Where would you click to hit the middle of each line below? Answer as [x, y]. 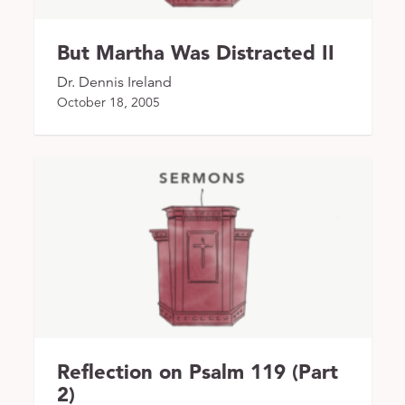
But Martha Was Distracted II [195, 52]
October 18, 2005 [108, 102]
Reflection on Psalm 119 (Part [197, 371]
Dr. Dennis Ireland [114, 82]
